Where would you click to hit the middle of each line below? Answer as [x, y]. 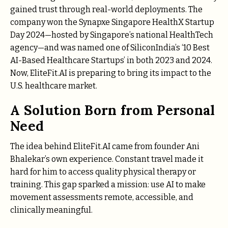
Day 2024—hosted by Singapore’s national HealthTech [112, 35]
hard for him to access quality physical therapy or [103, 172]
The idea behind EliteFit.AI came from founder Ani [105, 146]
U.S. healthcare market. [54, 86]
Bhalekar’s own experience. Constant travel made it [107, 159]
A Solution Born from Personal [113, 110]
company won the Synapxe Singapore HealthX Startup [112, 22]
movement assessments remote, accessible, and [102, 197]
